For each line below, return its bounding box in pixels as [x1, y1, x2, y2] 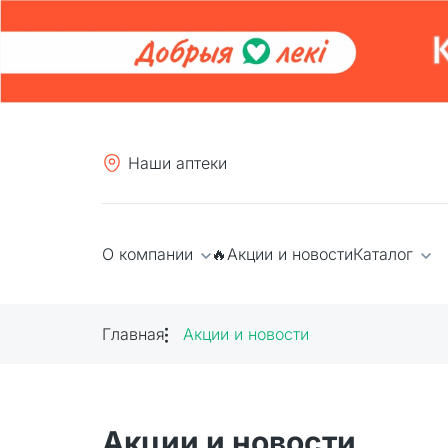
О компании [102, 243, 198, 264]
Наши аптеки [128, 152, 227, 173]
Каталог [353, 243, 418, 264]
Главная [102, 323, 165, 344]
